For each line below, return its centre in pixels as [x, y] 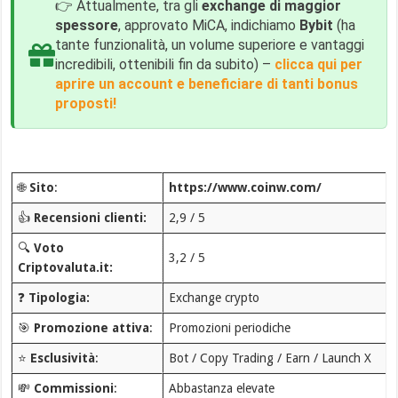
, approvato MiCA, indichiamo [209, 25]
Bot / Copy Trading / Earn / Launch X [270, 358]
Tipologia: [59, 298]
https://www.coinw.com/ [245, 187]
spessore [87, 25]
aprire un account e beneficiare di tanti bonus [207, 84]
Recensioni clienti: [90, 218]
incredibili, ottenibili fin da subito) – [165, 64]
